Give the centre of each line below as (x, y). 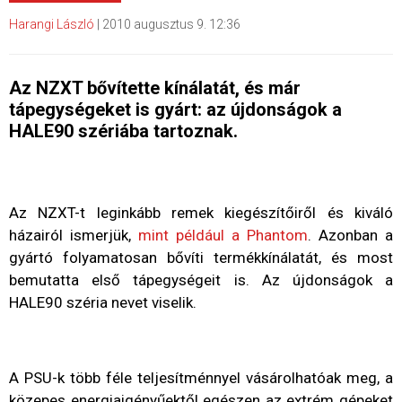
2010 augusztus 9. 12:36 (171, 24)
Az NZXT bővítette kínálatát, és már (155, 87)
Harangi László (52, 24)
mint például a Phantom (223, 235)
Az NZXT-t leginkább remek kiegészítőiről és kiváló (201, 212)
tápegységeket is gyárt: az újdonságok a (175, 109)
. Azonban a (350, 235)
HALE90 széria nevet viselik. (103, 302)
